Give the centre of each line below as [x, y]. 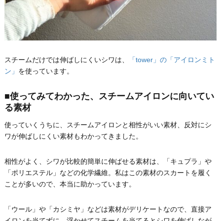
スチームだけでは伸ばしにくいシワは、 [66, 60]
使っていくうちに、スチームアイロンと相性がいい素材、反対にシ [108, 125]
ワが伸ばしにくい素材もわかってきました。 [73, 136]
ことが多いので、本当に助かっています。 [70, 184]
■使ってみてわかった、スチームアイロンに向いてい [109, 96]
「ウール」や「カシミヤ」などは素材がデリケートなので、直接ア [108, 209]
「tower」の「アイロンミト [172, 60]
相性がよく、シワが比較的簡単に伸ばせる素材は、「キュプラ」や [108, 161]
